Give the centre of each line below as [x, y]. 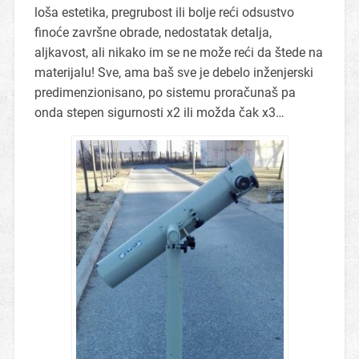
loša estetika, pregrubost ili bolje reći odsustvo [164, 13]
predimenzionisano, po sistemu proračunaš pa [165, 93]
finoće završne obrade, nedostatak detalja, [153, 33]
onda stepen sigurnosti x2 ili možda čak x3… [159, 113]
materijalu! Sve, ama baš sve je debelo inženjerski [173, 73]
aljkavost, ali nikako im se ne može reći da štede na [178, 53]
